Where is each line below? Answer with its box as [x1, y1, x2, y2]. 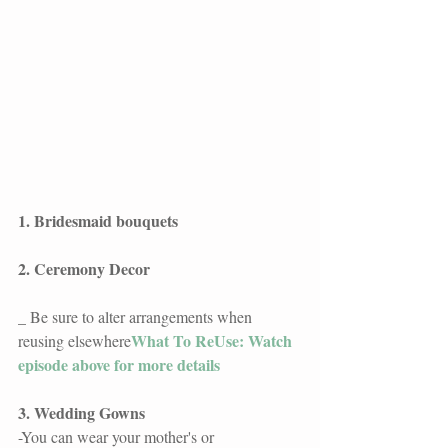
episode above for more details [18, 352, 220, 376]
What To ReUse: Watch [131, 328, 296, 352]
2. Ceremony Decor [18, 256, 150, 280]
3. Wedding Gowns [18, 400, 145, 424]
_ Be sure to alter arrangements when [18, 305, 256, 327]
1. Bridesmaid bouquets [18, 208, 178, 232]
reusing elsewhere [18, 329, 131, 351]
